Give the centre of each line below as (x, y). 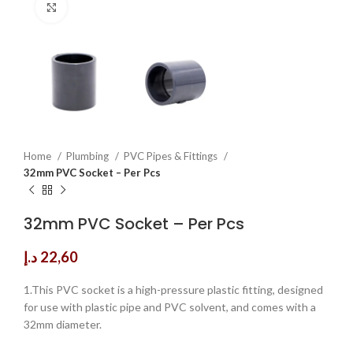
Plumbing (89, 156)
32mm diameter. (63, 325)
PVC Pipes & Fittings (172, 156)
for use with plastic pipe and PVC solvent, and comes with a (170, 307)
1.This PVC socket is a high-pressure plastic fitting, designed (173, 290)
